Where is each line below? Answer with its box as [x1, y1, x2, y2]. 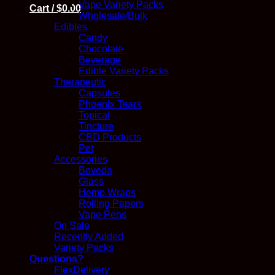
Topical [79, 110, 110, 121]
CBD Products [79, 132, 141, 143]
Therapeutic [54, 77, 106, 88]
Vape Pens [79, 209, 126, 220]
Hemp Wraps [79, 187, 136, 198]
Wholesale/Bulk [79, 10, 147, 21]
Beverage [79, 55, 121, 66]
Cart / [29, 3, 56, 14]
